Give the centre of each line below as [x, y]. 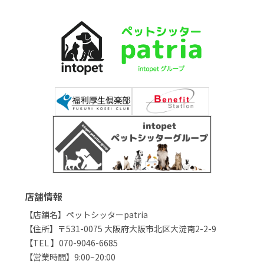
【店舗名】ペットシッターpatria [86, 215]
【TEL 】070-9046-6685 [71, 243]
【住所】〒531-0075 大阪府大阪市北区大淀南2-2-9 [121, 229]
